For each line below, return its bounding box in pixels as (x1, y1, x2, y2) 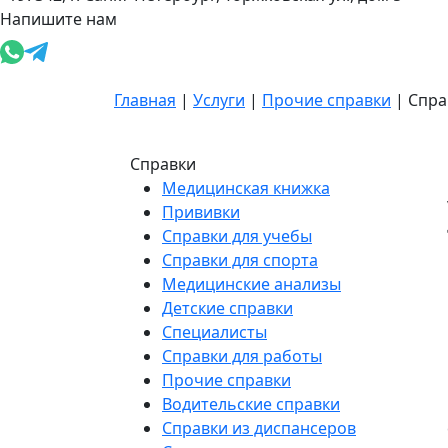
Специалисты (162, 321, 267, 344)
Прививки (162, 201, 240, 224)
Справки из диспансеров (162, 417, 356, 440)
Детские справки (162, 297, 293, 320)
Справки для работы (162, 345, 322, 368)
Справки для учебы (162, 225, 312, 248)
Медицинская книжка (162, 177, 330, 200)
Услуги (193, 89, 245, 112)
